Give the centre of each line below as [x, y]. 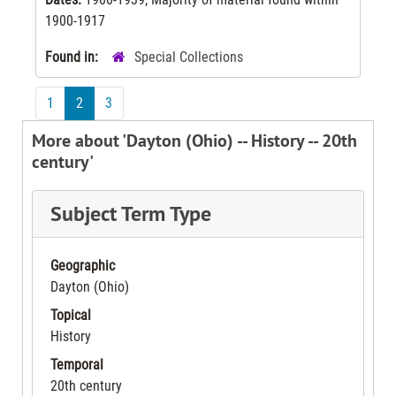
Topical [71, 315]
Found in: [73, 57]
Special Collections [189, 57]
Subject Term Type [131, 213]
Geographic [83, 265]
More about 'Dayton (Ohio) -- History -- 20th [194, 140]
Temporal [77, 364]
